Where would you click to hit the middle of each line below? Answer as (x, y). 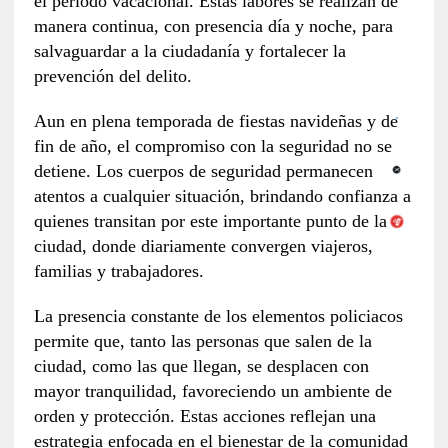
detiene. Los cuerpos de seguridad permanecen (203, 170)
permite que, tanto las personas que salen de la (202, 340)
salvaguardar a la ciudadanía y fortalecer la (189, 50)
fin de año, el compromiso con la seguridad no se (212, 145)
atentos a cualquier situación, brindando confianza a (222, 195)
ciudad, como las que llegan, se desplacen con (201, 365)
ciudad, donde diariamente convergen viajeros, (203, 245)
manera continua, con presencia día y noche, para (213, 25)
